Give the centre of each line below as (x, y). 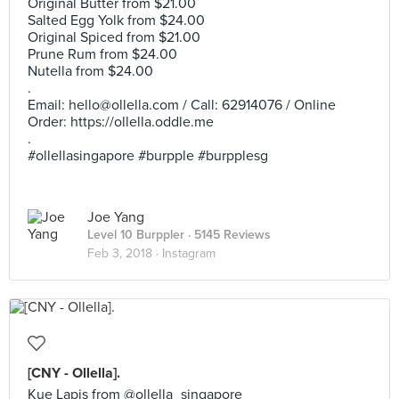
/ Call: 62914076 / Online (257, 105)
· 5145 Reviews (228, 235)
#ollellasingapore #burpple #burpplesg (148, 156)
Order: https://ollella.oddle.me (121, 122)
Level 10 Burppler (136, 235)
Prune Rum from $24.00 (102, 54)
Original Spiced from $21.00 (114, 37)
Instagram (189, 253)
